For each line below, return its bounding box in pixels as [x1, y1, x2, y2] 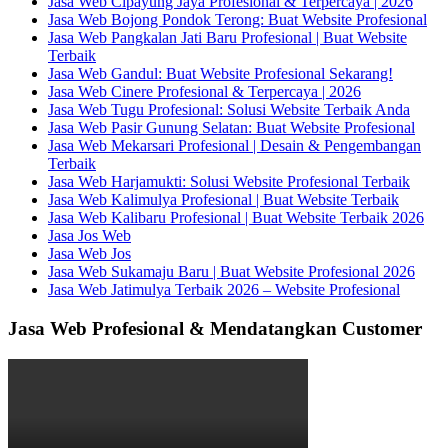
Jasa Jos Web [48, 227, 131, 245]
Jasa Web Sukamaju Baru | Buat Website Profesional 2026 [48, 263, 415, 281]
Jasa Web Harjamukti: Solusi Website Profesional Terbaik [48, 173, 410, 191]
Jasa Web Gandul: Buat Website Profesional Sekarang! [48, 65, 393, 83]
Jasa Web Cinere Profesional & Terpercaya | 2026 [48, 83, 361, 101]
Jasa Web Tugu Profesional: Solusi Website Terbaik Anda [48, 101, 410, 119]
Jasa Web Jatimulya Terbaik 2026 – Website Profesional [48, 281, 400, 299]
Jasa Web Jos [48, 245, 131, 263]
